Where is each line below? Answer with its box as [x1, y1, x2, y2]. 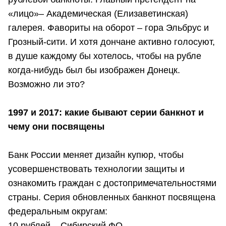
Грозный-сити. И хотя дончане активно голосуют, [8, 37, 215, 47]
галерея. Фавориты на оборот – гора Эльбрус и [8, 23, 209, 33]
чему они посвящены [8, 122, 104, 132]
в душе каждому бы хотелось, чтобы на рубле [8, 51, 201, 62]
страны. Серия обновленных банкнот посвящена [8, 192, 215, 203]
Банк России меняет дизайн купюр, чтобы [8, 150, 184, 160]
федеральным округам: [8, 206, 107, 217]
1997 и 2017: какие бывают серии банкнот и [8, 107, 204, 118]
